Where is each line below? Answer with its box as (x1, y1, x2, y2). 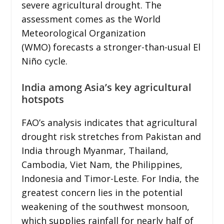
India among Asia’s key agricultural (21, 80, 191, 94)
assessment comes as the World (21, 12, 160, 25)
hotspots (21, 92, 64, 106)
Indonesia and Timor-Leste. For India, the (21, 172, 199, 184)
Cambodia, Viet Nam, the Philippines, (21, 158, 182, 170)
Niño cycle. (21, 54, 67, 67)
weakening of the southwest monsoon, (21, 200, 189, 212)
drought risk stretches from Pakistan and (21, 130, 201, 142)
